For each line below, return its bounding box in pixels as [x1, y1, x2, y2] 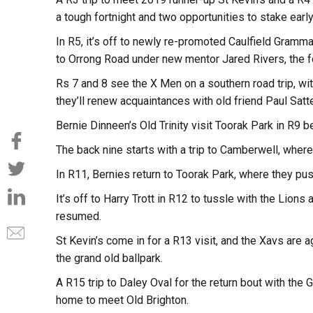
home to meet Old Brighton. [55, 293, 189, 307]
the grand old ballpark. [55, 251, 163, 265]
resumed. [55, 209, 101, 223]
